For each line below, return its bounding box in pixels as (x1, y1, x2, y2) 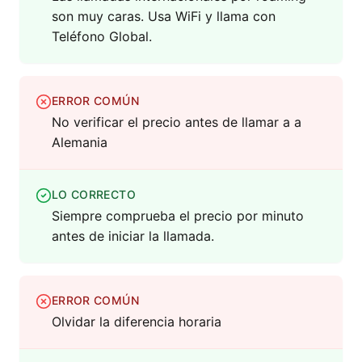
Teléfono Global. (52, 28, 152, 45)
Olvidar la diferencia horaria (52, 314, 221, 330)
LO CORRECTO (52, 187, 136, 202)
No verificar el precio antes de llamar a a (52, 114, 301, 131)
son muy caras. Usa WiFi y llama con (52, 8, 276, 25)
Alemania (52, 134, 107, 151)
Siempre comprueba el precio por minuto (52, 208, 304, 225)
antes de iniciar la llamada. (52, 228, 214, 245)
